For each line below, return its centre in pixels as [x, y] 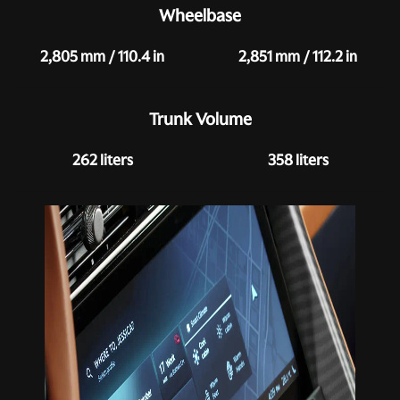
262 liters [102, 160]
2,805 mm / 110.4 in [102, 56]
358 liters [298, 160]
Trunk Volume [200, 119]
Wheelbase [200, 16]
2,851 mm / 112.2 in [298, 56]
